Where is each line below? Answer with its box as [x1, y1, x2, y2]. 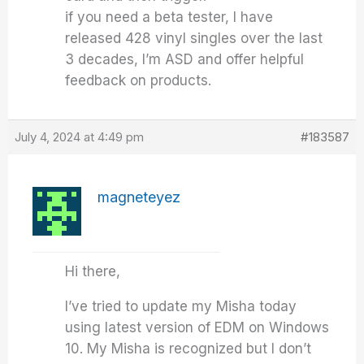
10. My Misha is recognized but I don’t [65, 340, 312, 357]
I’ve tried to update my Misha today [65, 298, 297, 314]
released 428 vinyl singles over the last [65, 30, 323, 46]
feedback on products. [65, 72, 212, 89]
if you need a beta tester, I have [65, 9, 274, 25]
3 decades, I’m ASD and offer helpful [65, 51, 305, 67]
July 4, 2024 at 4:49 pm [15, 129, 145, 145]
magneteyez [97, 188, 181, 206]
